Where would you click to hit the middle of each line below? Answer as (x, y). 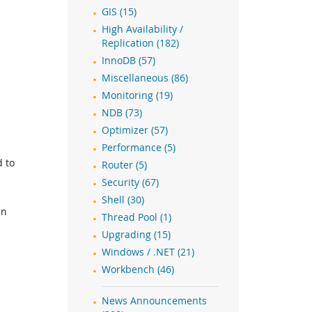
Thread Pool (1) (136, 217)
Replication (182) (140, 43)
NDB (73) (122, 113)
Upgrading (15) (136, 235)
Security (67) (130, 182)
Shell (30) (123, 200)
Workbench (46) (138, 270)
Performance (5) (139, 148)
